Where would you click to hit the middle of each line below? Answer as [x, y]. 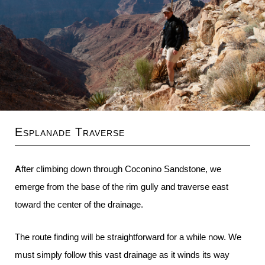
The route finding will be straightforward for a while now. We [128, 237]
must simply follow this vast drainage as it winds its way [122, 255]
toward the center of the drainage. [79, 204]
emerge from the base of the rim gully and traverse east [122, 187]
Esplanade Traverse [70, 132]
